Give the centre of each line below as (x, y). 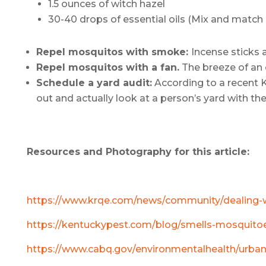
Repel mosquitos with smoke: (113, 52)
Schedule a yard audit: (94, 83)
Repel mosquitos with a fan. (107, 67)
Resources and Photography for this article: (138, 151)
